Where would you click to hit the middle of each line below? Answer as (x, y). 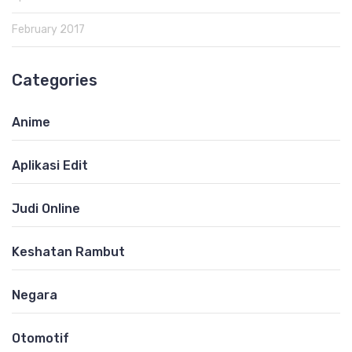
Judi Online (46, 208)
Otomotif (40, 338)
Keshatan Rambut (68, 251)
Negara (35, 295)
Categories (55, 80)
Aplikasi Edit (50, 165)
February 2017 (48, 29)
